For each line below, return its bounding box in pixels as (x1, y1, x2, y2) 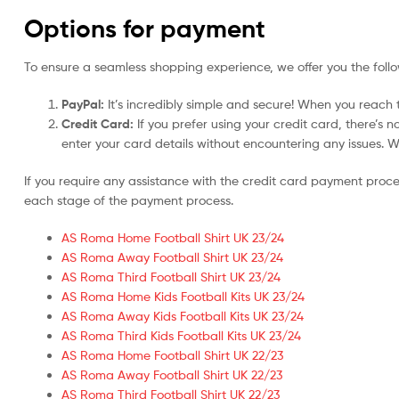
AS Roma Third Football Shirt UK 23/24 (61, 268, 281, 284)
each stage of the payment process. (24, 191, 233, 208)
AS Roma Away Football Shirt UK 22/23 (61, 366, 282, 382)
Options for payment (24, 13, 265, 45)
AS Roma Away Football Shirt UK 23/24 (61, 248, 283, 265)
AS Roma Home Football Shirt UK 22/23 (61, 346, 283, 362)
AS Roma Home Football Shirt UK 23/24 (61, 229, 284, 245)
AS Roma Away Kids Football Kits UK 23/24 (61, 307, 304, 323)
